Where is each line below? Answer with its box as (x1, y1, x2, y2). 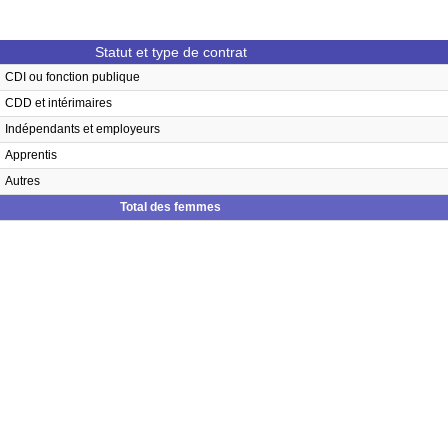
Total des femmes (120, 200, 221, 214)
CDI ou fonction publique (5, 70, 140, 84)
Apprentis (5, 148, 57, 162)
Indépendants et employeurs (5, 122, 160, 136)
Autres (5, 174, 40, 188)
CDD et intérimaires (5, 96, 112, 110)
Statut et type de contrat (94, 44, 247, 60)
